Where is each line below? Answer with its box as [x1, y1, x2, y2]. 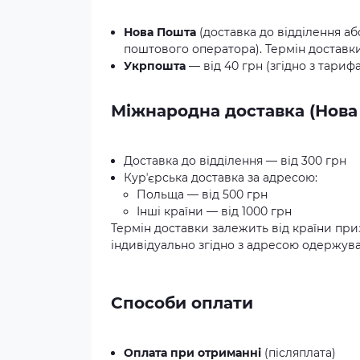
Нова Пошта [124, 25, 196, 39]
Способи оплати [111, 293, 253, 313]
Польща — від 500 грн [137, 187, 268, 202]
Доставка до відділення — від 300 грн [124, 153, 346, 168]
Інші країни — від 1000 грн [137, 204, 292, 219]
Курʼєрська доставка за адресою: [124, 170, 317, 185]
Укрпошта [124, 59, 186, 73]
